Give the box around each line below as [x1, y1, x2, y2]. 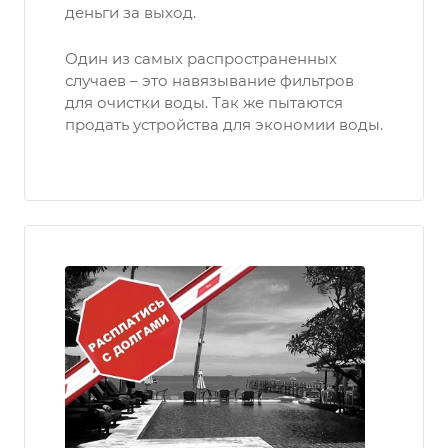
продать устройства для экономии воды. [65, 115, 383, 134]
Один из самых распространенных [65, 49, 337, 68]
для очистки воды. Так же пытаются [65, 93, 343, 112]
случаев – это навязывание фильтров [65, 71, 354, 90]
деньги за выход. [65, 3, 196, 22]
